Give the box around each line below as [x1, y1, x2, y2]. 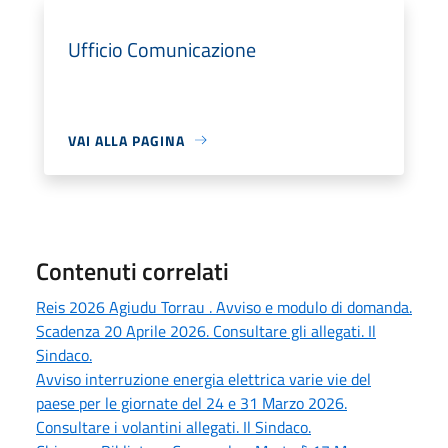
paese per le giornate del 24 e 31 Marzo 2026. [36, 390, 347, 415]
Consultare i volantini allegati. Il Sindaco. [36, 414, 311, 439]
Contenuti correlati [36, 252, 229, 289]
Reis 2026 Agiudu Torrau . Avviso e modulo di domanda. [36, 294, 412, 319]
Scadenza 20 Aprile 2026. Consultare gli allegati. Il [36, 318, 376, 343]
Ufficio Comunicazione [68, 33, 256, 65]
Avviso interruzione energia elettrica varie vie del [36, 366, 371, 391]
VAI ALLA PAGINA [68, 129, 185, 151]
